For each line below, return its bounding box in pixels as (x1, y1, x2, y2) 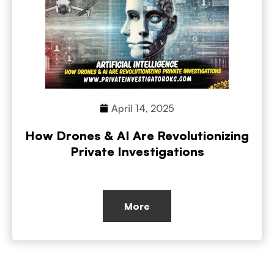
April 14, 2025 (111, 102, 174, 114)
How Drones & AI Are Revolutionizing (25, 127, 249, 143)
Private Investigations (70, 143, 204, 159)
